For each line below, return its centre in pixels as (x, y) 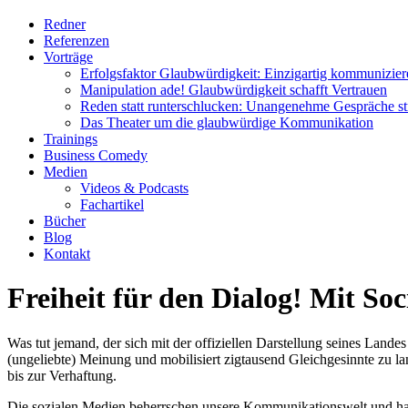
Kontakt (67, 254)
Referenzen (76, 41)
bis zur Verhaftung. (62, 375)
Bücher (65, 221)
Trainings (71, 139)
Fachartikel (112, 204)
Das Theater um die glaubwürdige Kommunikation (227, 122)
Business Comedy (96, 155)
